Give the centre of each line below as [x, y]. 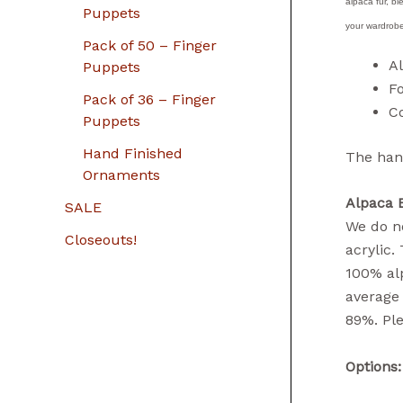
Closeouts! [101, 240]
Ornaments [121, 175]
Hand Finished [133, 153]
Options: [373, 366]
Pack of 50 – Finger [150, 45]
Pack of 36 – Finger [149, 99]
